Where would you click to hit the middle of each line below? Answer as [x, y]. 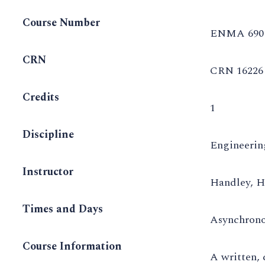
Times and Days [63, 209]
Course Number [61, 23]
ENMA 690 [237, 34]
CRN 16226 [237, 71]
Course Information [72, 247]
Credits [41, 98]
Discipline [48, 135]
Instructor [48, 172]
